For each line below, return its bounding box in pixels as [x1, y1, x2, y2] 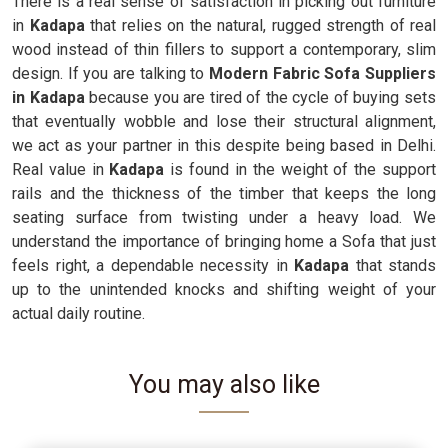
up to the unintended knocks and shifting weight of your [12, 280, 436, 299]
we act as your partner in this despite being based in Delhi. [12, 136, 436, 155]
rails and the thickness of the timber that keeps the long [12, 184, 436, 203]
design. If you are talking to [12, 64, 209, 83]
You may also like [128, 370, 320, 399]
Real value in [12, 160, 110, 179]
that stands [349, 256, 436, 275]
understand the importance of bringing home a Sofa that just [12, 232, 436, 251]
